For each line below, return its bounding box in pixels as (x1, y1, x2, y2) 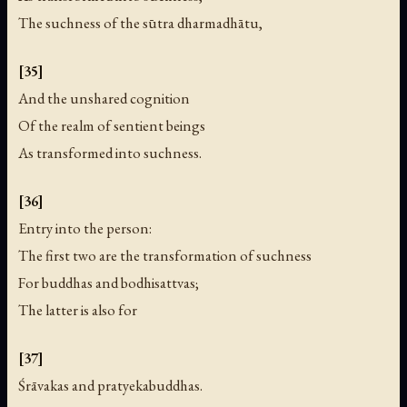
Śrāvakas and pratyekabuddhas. (18, 374, 203, 395)
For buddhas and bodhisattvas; (18, 272, 199, 293)
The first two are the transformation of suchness (18, 244, 312, 265)
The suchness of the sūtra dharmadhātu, (18, 12, 263, 33)
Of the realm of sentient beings (18, 114, 205, 135)
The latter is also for (18, 299, 137, 320)
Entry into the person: (18, 217, 152, 238)
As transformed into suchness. (18, 142, 202, 163)
